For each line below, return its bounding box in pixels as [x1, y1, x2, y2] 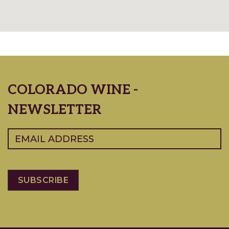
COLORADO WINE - [8, 82, 138, 99]
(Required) [28, 129, 68, 139]
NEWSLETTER [8, 102, 102, 119]
